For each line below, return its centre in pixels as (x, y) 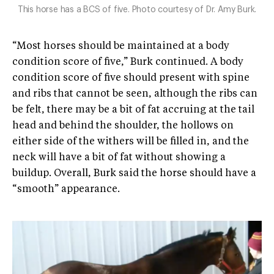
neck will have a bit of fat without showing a (119, 157)
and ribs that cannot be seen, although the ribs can (135, 94)
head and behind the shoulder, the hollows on (123, 126)
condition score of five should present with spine (131, 78)
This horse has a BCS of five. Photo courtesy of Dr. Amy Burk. (137, 9)
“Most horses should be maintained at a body (121, 46)
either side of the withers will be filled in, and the (131, 142)
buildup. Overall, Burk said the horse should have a (134, 173)
